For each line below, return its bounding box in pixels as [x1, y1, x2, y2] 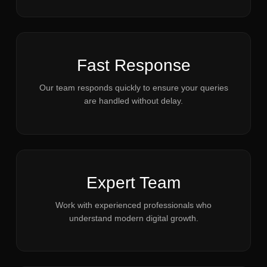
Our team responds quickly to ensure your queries [39, 83, 228, 93]
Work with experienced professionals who [55, 200, 212, 210]
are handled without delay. [84, 96, 183, 106]
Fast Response [76, 56, 191, 75]
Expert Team [86, 173, 181, 192]
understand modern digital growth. [69, 213, 198, 223]
